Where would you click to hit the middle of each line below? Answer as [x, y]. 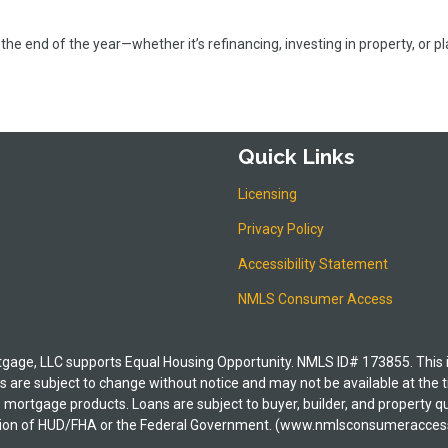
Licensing [267, 193]
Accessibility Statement [313, 263]
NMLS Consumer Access [315, 298]
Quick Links [296, 157]
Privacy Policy [281, 228]
